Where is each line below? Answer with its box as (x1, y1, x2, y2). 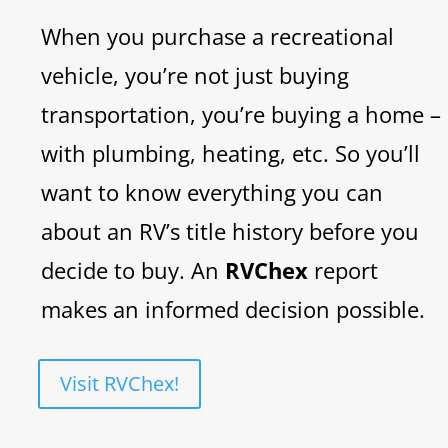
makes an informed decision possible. (41, 293, 425, 324)
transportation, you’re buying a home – (41, 98, 441, 129)
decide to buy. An (41, 254, 225, 285)
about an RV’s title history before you (41, 215, 419, 246)
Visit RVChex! (60, 369, 179, 397)
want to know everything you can (41, 176, 383, 207)
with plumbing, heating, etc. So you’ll (41, 137, 420, 168)
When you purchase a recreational (41, 20, 394, 51)
